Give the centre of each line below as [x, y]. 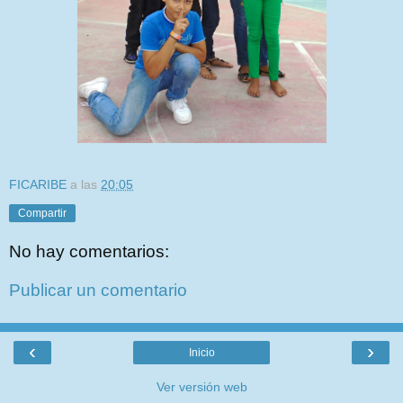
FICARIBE [38, 185]
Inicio [201, 352]
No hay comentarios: [89, 251]
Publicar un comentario [98, 291]
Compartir [42, 214]
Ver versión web [201, 386]
